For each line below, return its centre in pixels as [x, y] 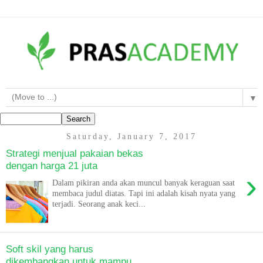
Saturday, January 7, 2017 [131, 136]
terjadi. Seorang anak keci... [99, 203]
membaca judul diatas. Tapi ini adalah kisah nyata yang [144, 193]
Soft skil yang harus [50, 249]
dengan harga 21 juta [52, 166]
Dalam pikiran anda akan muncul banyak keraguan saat [144, 182]
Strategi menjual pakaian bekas [75, 154]
